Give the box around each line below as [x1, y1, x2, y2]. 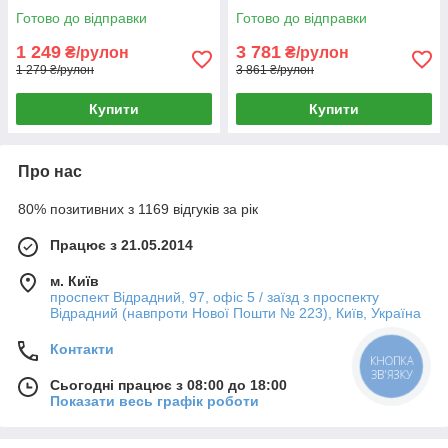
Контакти [50, 341, 114, 358]
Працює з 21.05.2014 [50, 237, 193, 254]
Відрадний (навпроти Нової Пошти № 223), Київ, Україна [50, 305, 421, 322]
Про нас [18, 163, 82, 181]
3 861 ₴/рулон [236, 63, 314, 78]
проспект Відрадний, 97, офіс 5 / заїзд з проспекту [50, 289, 379, 306]
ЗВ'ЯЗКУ [370, 366, 413, 382]
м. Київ [50, 273, 99, 290]
